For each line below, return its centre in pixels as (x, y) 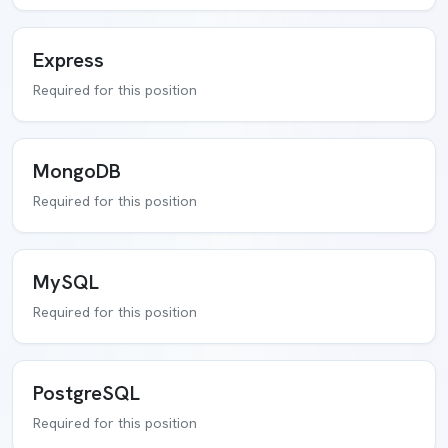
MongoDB (77, 171)
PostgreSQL (86, 393)
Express (68, 60)
